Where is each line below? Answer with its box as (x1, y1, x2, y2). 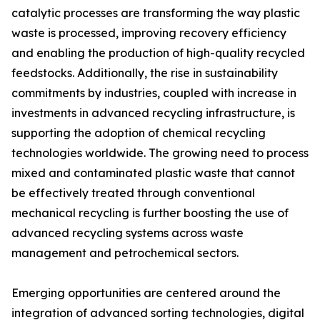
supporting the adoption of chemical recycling (11, 126, 266, 141)
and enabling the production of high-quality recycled (11, 46, 305, 61)
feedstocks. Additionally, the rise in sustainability (11, 66, 278, 81)
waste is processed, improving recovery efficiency (11, 26, 286, 41)
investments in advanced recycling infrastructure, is (11, 106, 295, 121)
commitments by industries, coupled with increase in (11, 86, 296, 101)
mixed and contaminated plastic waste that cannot (11, 166, 295, 181)
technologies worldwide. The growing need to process (11, 146, 309, 161)
